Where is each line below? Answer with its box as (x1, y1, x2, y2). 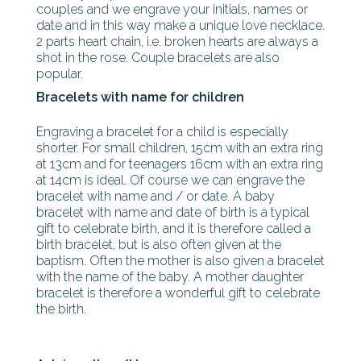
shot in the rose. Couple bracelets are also (36, 50, 280, 65)
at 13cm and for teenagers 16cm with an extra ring (36, 156, 323, 172)
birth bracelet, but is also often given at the (36, 237, 281, 252)
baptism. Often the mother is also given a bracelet (36, 253, 325, 268)
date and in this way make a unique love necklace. (36, 18, 325, 33)
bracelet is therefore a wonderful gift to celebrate (36, 285, 320, 301)
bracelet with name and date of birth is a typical (36, 205, 309, 220)
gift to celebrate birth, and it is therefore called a (36, 221, 311, 236)
